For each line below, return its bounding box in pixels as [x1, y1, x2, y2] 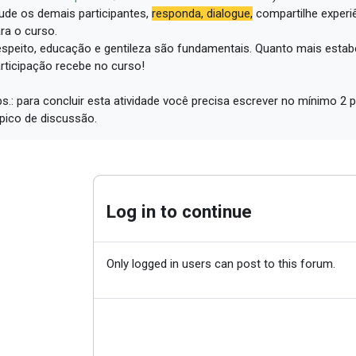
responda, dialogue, [152, 6, 253, 21]
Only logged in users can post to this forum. [106, 257, 335, 271]
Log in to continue [106, 201, 252, 222]
